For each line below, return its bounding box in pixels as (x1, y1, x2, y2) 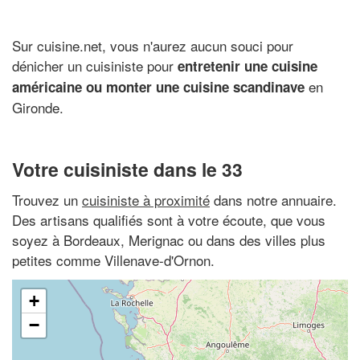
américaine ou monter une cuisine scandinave (12, 76, 305, 96)
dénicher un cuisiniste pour (12, 55, 178, 76)
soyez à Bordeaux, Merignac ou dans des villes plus (12, 229, 325, 250)
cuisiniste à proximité (82, 189, 210, 210)
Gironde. (12, 96, 63, 117)
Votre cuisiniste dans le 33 (12, 156, 243, 182)
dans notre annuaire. (210, 189, 337, 210)
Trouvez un (12, 189, 82, 210)
